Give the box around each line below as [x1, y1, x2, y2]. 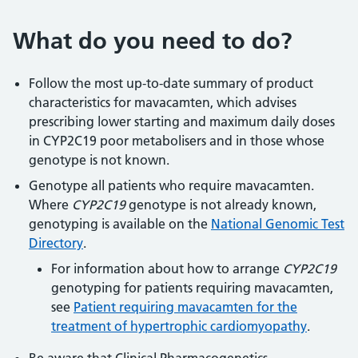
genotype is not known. [29, 151, 169, 168]
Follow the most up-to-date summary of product [29, 74, 313, 91]
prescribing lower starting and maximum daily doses [29, 113, 335, 129]
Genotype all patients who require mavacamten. [29, 177, 314, 193]
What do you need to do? [13, 27, 292, 55]
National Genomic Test [211, 215, 344, 232]
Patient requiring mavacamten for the [74, 298, 297, 315]
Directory [29, 234, 83, 251]
